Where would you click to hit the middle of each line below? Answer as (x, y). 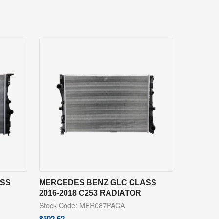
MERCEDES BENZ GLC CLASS (98, 183)
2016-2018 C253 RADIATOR (90, 193)
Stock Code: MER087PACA (82, 205)
